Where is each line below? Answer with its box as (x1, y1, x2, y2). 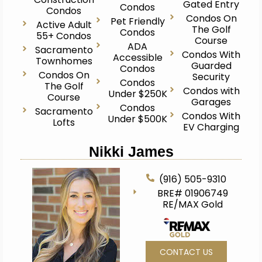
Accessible (112, 51, 163, 64)
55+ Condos (36, 29, 92, 43)
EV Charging (183, 120, 240, 134)
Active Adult (36, 18, 92, 32)
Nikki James (88, 143, 174, 160)
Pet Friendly (110, 15, 165, 28)
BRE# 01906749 (157, 187, 229, 200)
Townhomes (35, 54, 92, 68)
